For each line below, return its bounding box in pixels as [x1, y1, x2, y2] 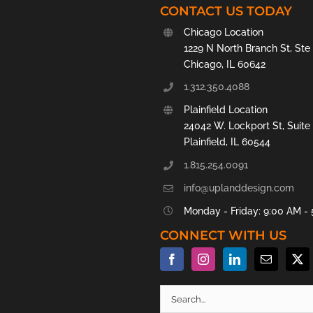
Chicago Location [183, 26, 263, 38]
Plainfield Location [183, 104, 268, 116]
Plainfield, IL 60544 [183, 136, 270, 148]
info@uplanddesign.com [183, 182, 294, 194]
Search [159, 290, 196, 304]
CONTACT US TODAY [159, 3, 292, 19]
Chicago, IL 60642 [183, 58, 265, 70]
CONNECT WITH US [159, 228, 286, 244]
